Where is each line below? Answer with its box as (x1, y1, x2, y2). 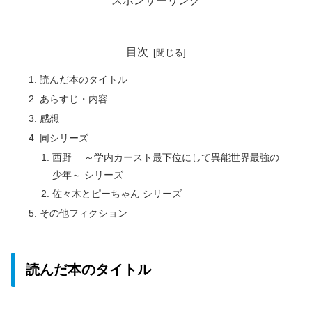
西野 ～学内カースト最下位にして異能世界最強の (52, 151, 279, 163)
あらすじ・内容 (40, 93, 109, 104)
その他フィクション (40, 208, 128, 219)
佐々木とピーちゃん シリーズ (52, 188, 182, 200)
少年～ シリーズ (52, 169, 123, 180)
